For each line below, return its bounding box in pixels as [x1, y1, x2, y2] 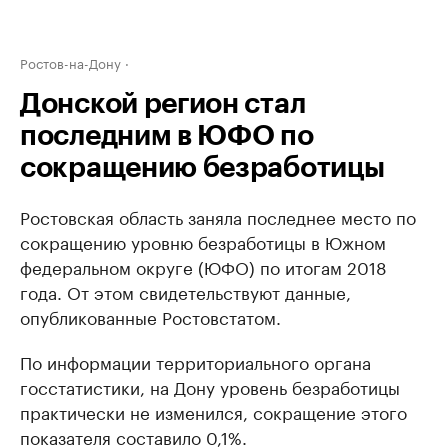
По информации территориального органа [20, 348, 371, 374]
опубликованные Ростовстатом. [20, 303, 281, 329]
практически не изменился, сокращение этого [20, 398, 407, 424]
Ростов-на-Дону [20, 52, 121, 72]
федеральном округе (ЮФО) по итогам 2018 [20, 253, 387, 279]
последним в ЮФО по [20, 122, 314, 150]
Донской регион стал [20, 90, 306, 118]
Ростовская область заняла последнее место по [20, 203, 416, 229]
